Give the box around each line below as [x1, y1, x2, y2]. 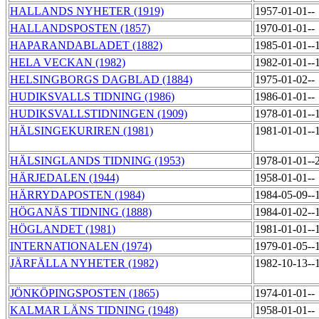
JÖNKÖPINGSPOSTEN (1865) [10, 287, 159, 300]
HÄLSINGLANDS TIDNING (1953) [10, 155, 184, 167]
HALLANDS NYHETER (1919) [10, 5, 164, 18]
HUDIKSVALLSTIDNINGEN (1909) [10, 108, 187, 120]
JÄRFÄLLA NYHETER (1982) [10, 257, 158, 270]
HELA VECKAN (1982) [10, 56, 125, 69]
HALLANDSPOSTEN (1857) [10, 22, 150, 35]
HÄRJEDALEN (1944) [10, 172, 119, 184]
